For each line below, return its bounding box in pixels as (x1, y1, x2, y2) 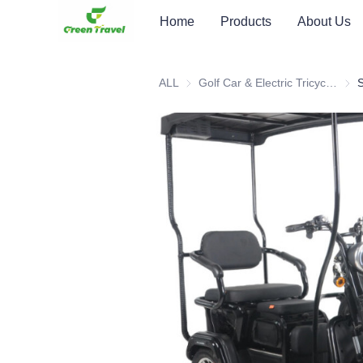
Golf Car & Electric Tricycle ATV (326, 76, 337, 89)
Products (220, 14, 271, 28)
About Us (297, 14, 351, 28)
